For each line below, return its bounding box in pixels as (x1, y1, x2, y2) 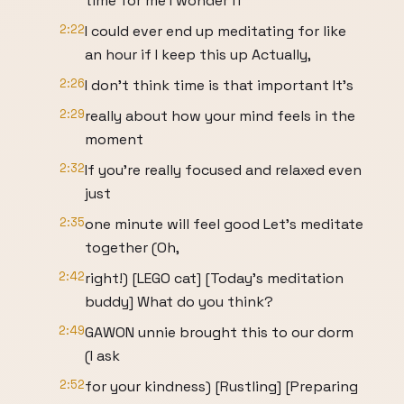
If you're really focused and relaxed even (85, 161, 362, 179)
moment (85, 130, 143, 149)
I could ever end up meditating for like (85, 22, 346, 41)
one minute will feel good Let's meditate (85, 215, 363, 234)
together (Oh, (85, 238, 179, 257)
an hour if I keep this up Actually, (85, 45, 311, 64)
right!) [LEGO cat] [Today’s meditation (85, 269, 344, 288)
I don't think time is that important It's (85, 76, 353, 95)
